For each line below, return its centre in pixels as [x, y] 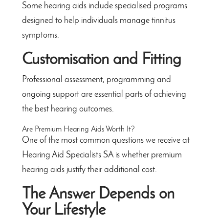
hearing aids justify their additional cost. [89, 170]
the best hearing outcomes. [68, 109]
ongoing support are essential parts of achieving [104, 95]
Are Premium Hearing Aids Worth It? [78, 130]
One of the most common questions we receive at [106, 141]
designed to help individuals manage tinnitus [99, 21]
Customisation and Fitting [101, 60]
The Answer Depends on [98, 195]
